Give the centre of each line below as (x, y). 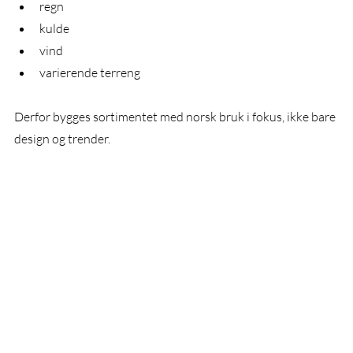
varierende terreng (90, 73)
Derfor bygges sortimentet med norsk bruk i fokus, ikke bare (176, 117)
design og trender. (62, 139)
